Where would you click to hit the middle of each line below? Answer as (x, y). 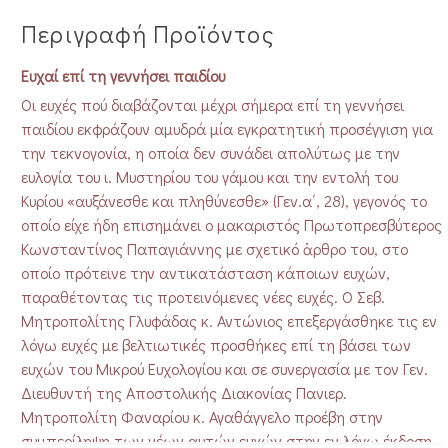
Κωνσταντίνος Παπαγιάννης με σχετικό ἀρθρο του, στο (214, 248)
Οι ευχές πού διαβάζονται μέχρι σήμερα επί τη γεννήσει (212, 104)
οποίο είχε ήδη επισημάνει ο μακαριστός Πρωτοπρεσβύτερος (231, 224)
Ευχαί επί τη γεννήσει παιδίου (123, 75)
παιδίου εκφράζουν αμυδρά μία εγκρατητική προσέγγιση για (227, 128)
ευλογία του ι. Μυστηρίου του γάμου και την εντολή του (209, 176)
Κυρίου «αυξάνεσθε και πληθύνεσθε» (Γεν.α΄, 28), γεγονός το (224, 200)
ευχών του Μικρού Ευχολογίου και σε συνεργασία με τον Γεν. (224, 368)
